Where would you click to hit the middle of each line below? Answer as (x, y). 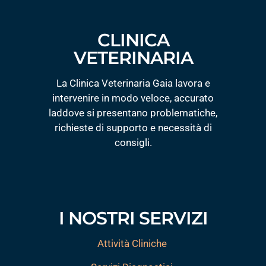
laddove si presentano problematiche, (133, 113)
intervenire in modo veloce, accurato (133, 98)
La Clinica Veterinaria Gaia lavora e (133, 83)
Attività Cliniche (132, 244)
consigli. (133, 143)
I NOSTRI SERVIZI (133, 218)
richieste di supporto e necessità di (133, 128)
